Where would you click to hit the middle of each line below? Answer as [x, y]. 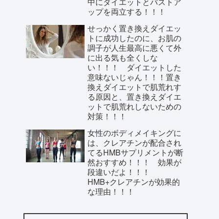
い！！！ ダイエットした [134, 67]
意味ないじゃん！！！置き [134, 77]
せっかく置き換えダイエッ [134, 28]
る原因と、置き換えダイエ [134, 96]
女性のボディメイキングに [134, 132]
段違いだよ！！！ [123, 172]
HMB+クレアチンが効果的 [134, 181]
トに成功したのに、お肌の [134, 38]
